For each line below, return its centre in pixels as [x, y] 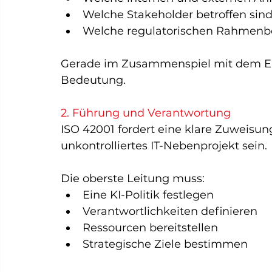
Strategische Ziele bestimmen [165, 244]
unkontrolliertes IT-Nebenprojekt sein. [164, 146]
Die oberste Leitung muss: [133, 178]
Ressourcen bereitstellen [150, 228]
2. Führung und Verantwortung [146, 113]
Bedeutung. [93, 80]
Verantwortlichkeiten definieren [170, 211]
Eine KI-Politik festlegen [148, 195]
